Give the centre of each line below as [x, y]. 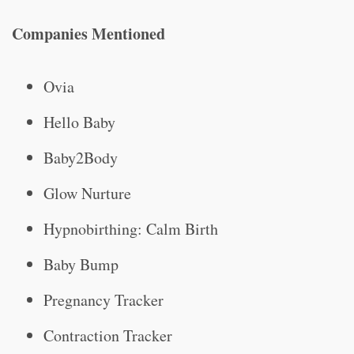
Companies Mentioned [88, 34]
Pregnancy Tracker [104, 300]
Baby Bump [81, 264]
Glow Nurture [87, 193]
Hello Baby [79, 122]
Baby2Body [81, 158]
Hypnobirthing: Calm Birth [131, 229]
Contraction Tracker [108, 335]
